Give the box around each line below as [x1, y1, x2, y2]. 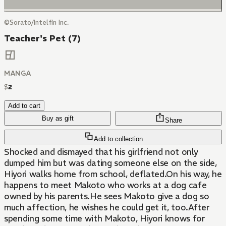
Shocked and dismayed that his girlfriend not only [4, 146, 198, 158]
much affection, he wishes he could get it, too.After [4, 202, 209, 213]
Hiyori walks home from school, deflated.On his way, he [4, 168, 222, 180]
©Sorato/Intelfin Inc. [4, 18, 69, 27]
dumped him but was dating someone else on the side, [4, 157, 217, 169]
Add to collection [93, 135, 143, 143]
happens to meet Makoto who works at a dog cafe [4, 180, 207, 191]
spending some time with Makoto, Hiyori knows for [4, 213, 205, 224]
